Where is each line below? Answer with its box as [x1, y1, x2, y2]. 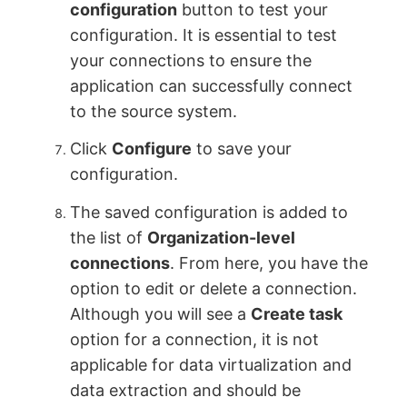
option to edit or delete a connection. [70, 278, 358, 298]
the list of [70, 227, 148, 247]
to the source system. [70, 101, 238, 121]
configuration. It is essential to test [70, 25, 338, 45]
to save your [192, 139, 293, 159]
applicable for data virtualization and [70, 354, 352, 374]
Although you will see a [70, 303, 252, 323]
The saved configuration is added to [70, 202, 349, 222]
